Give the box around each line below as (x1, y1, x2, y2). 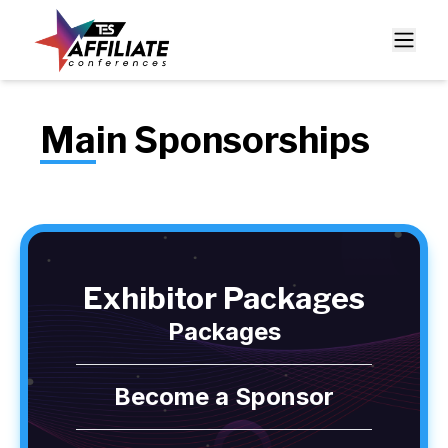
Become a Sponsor (114, 382, 334, 411)
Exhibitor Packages (83, 280, 365, 316)
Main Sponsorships (40, 118, 370, 162)
